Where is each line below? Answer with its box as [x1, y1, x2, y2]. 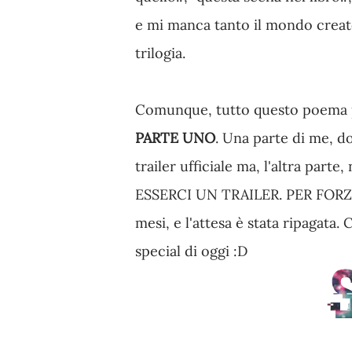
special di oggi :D [135, 242, 247, 260]
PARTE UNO [135, 129, 215, 147]
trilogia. [135, 44, 185, 62]
